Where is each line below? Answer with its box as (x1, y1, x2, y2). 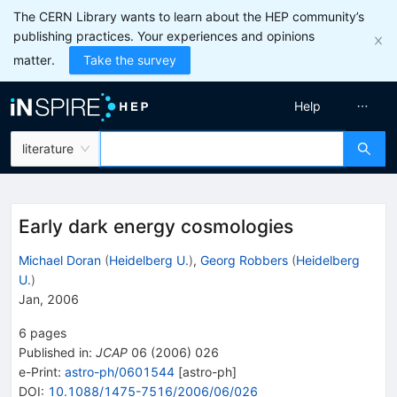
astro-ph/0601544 (65, 363, 175, 379)
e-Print (19, 363, 58, 379)
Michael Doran (19, 252, 101, 268)
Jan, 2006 (19, 291, 79, 307)
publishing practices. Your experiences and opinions (13, 28, 315, 43)
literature (22, 141, 74, 156)
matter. (13, 52, 55, 67)
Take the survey (83, 52, 176, 67)
